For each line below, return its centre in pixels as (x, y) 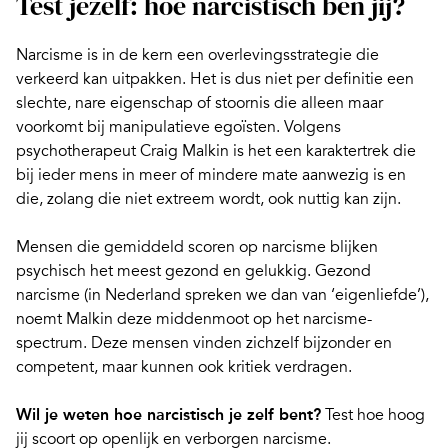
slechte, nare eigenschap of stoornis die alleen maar (199, 103)
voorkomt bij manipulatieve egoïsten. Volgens (178, 127)
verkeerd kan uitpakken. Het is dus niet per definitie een (215, 79)
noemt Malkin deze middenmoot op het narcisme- (194, 319)
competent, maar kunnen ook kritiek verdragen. (184, 367)
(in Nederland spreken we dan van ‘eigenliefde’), (254, 295)
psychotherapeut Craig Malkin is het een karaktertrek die (216, 151)
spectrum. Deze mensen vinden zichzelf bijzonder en (204, 343)
